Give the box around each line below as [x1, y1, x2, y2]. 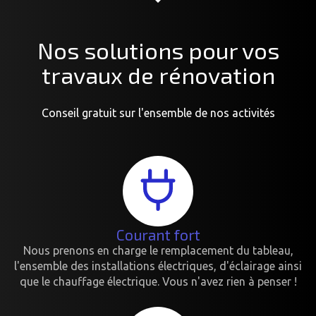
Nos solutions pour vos [37, 36, 279, 64]
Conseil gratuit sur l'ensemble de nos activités [41, 107, 275, 119]
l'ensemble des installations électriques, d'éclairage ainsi [14, 260, 302, 272]
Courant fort [116, 226, 200, 243]
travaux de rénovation [41, 61, 275, 89]
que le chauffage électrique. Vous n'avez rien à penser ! [19, 275, 297, 288]
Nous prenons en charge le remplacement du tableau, [23, 244, 293, 257]
